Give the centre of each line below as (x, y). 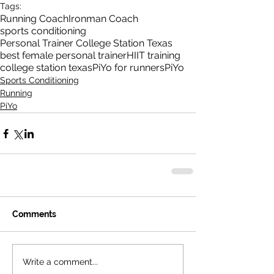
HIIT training (154, 55)
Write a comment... (60, 261)
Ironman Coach (103, 19)
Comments (34, 214)
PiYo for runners (128, 68)
